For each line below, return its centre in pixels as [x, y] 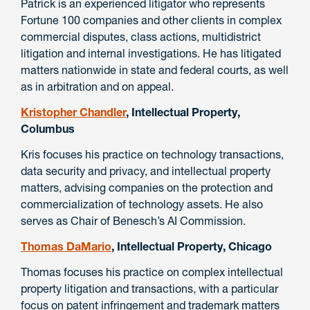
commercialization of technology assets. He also [142, 204]
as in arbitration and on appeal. [97, 87]
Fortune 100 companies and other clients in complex [151, 20]
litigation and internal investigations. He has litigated [151, 54]
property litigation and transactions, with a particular [149, 288]
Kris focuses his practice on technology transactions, [152, 154]
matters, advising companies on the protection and [147, 187]
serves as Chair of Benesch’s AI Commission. [133, 220]
